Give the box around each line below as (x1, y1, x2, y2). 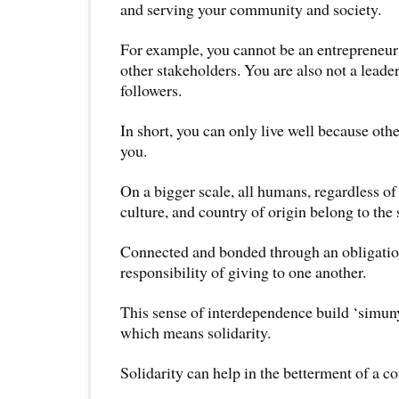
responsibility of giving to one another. (120, 260, 366, 282)
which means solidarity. (120, 321, 271, 343)
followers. (120, 78, 182, 101)
